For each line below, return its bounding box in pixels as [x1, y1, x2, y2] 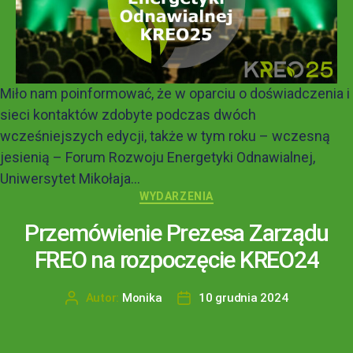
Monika [121, 291, 162, 306]
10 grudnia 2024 [199, 291, 288, 306]
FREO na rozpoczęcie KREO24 [34, 246, 319, 274]
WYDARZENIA [139, 189, 214, 203]
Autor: [85, 291, 122, 306]
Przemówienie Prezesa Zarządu [24, 219, 329, 247]
